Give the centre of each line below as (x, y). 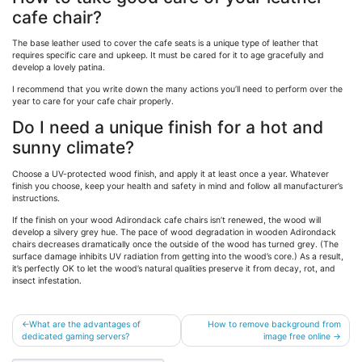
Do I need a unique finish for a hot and (168, 128)
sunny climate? (73, 148)
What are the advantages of (84, 324)
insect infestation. (47, 280)
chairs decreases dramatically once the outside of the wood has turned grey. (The (175, 244)
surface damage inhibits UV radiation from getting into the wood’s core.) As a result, (178, 256)
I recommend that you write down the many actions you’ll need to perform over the (177, 90)
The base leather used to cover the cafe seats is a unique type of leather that (165, 44)
